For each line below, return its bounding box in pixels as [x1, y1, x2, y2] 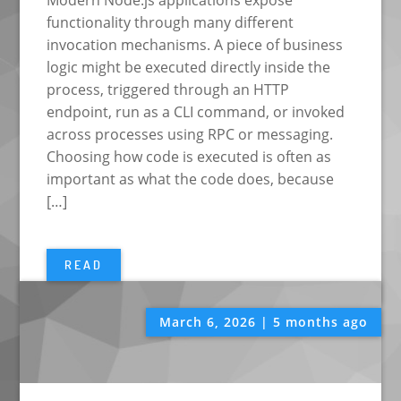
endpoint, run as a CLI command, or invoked [47, 102, 346, 123]
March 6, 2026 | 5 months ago [158, 312, 368, 330]
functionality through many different [47, 13, 294, 33]
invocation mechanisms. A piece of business [47, 35, 344, 55]
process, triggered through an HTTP [47, 80, 290, 100]
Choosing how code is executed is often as [47, 147, 332, 167]
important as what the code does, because [47, 169, 335, 190]
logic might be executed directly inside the [47, 57, 331, 78]
